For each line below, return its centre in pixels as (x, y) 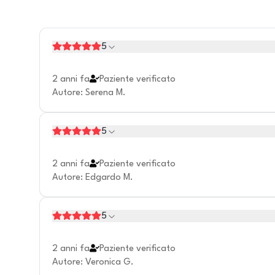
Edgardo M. (109, 178)
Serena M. (106, 93)
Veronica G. (110, 262)
